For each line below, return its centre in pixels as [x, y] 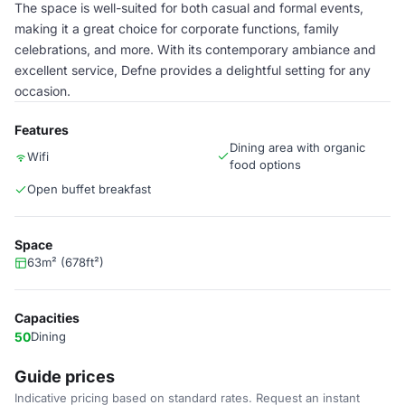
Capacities [47, 318]
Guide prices [65, 377]
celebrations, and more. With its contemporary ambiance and [195, 49]
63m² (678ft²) [66, 262]
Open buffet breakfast [89, 189]
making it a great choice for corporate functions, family [177, 28]
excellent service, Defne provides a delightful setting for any [193, 70]
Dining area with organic [297, 147]
